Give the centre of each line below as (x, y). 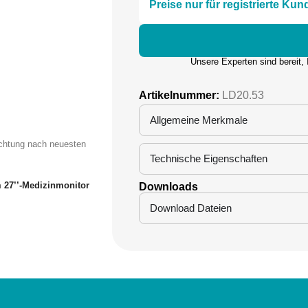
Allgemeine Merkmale (198, 120)
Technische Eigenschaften (208, 159)
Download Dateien (190, 208)
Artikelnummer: (180, 96)
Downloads (168, 187)
